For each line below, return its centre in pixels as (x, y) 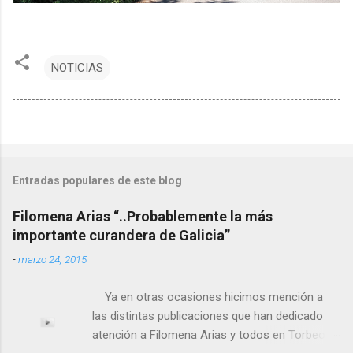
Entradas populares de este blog (97, 181)
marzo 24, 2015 (52, 260)
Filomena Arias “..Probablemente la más (143, 217)
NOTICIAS (77, 68)
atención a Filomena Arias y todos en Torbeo (209, 335)
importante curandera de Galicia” (121, 236)
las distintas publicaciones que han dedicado (208, 316)
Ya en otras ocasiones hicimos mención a (208, 297)
